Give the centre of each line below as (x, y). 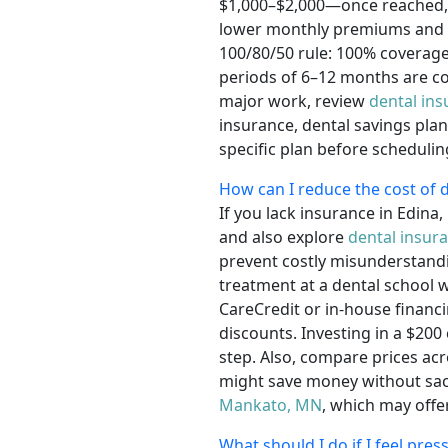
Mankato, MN (270, 405)
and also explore (283, 237)
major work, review (294, 101)
